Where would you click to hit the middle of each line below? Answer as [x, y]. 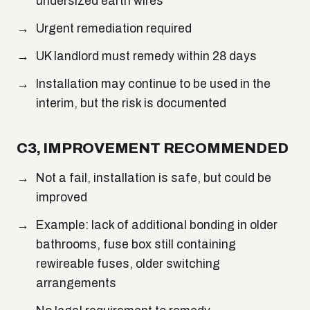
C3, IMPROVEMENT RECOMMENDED [153, 148]
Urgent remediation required [114, 29]
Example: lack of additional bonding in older [157, 226]
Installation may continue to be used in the [153, 84]
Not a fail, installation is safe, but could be [154, 179]
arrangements [76, 284]
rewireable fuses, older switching [128, 264]
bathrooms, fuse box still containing [136, 245]
